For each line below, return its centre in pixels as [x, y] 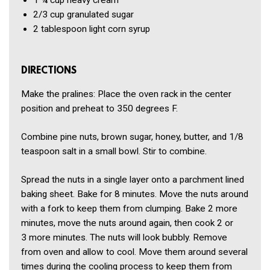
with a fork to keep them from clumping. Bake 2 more [129, 208]
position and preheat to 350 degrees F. [99, 108]
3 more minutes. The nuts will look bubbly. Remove [124, 237]
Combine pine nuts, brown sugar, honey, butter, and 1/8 [132, 137]
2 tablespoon [60, 29]
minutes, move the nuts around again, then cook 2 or [127, 223]
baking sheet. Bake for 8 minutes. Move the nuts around [135, 194]
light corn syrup [120, 29]
